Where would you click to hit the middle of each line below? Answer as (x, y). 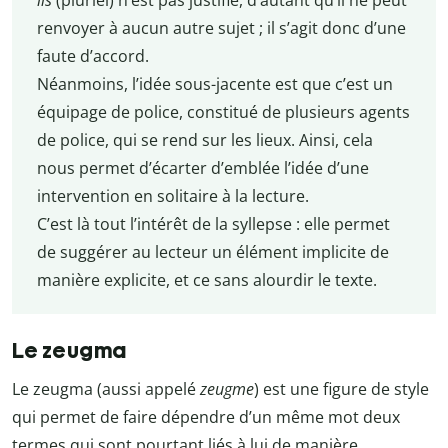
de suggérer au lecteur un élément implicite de (212, 251)
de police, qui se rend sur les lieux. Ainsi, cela (204, 139)
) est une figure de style (341, 388)
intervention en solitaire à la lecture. (172, 195)
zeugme (227, 388)
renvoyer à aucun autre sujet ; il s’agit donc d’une (221, 27)
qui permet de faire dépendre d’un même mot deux (206, 416)
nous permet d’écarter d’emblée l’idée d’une (202, 167)
